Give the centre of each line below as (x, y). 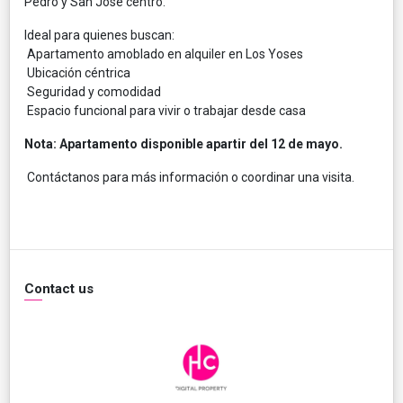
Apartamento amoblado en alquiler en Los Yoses (164, 54)
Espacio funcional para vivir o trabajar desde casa (165, 110)
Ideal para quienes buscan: (99, 35)
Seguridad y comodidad (93, 91)
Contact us (59, 288)
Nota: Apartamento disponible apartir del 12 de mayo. (184, 143)
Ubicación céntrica (77, 72)
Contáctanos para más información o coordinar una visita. (189, 177)
